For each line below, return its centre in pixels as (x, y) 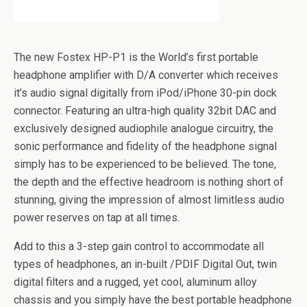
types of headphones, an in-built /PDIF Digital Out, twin (145, 264)
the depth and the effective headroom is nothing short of (149, 182)
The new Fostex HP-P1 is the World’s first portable (136, 57)
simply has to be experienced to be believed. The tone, (145, 164)
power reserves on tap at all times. (97, 218)
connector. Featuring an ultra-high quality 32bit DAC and (145, 111)
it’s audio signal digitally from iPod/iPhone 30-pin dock (145, 93)
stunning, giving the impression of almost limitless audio (149, 200)
